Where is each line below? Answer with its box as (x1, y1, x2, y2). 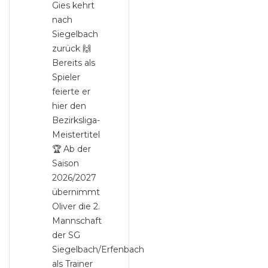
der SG (52, 230, 81, 240)
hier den (52, 100, 87, 111)
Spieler (52, 72, 81, 83)
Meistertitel (52, 129, 100, 140)
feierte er (52, 86, 91, 97)
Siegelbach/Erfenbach (52, 244, 145, 255)
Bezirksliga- (52, 115, 100, 126)
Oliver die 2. (52, 201, 100, 212)
